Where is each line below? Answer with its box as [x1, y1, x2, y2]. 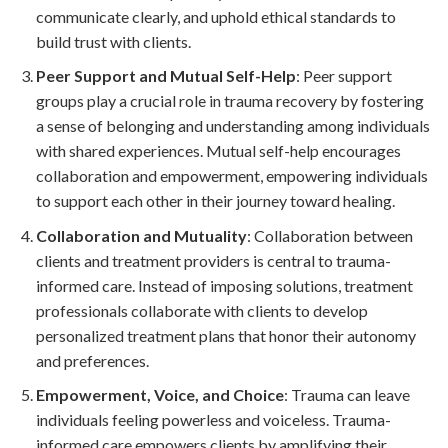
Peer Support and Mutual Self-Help [35, 66, 296, 86]
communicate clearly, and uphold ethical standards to [35, 6, 396, 26]
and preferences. [35, 350, 149, 370]
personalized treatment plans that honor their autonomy [35, 325, 416, 345]
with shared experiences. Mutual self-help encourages [35, 141, 401, 161]
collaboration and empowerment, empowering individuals [35, 166, 428, 186]
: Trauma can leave [283, 385, 410, 405]
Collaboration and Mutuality [35, 225, 247, 245]
